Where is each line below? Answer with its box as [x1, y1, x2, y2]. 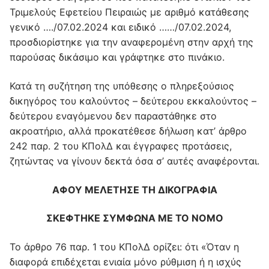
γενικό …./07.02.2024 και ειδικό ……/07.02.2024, [10, 21, 231, 34]
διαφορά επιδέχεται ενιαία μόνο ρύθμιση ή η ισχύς [10, 255, 241, 268]
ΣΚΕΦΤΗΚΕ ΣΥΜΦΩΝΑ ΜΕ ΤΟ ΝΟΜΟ [46, 212, 223, 225]
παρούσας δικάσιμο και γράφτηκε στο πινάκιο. [10, 51, 225, 64]
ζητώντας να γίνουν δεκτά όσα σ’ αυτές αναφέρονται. [10, 154, 259, 167]
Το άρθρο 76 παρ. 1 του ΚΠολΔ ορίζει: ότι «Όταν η [10, 240, 239, 253]
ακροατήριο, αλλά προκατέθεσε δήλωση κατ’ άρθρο [10, 124, 247, 137]
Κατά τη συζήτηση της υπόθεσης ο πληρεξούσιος [10, 79, 234, 92]
